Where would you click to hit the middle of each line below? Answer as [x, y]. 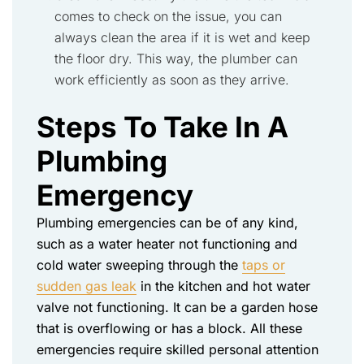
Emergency [115, 195]
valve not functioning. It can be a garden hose [177, 307]
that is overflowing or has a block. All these [169, 328]
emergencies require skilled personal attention [178, 349]
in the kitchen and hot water [223, 286]
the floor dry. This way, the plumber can [176, 58]
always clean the [107, 37]
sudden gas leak [87, 286]
